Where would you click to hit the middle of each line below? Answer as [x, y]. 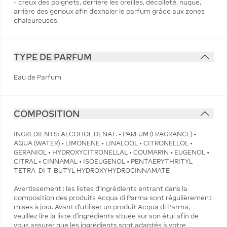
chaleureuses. [36, 20]
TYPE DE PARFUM [52, 57]
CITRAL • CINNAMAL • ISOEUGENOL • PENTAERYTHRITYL [103, 162]
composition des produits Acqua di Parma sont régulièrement [112, 198]
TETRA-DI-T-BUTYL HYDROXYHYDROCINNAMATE [91, 171]
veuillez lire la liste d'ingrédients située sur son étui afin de [106, 216]
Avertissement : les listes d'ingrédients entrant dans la [100, 189]
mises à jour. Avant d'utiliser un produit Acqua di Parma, [102, 207]
